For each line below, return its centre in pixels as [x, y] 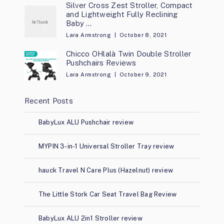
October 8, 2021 [143, 35]
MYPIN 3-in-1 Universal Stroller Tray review [106, 146]
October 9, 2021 [143, 75]
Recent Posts [48, 101]
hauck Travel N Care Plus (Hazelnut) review [106, 170]
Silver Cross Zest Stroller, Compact [129, 5]
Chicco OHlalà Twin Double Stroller [129, 54]
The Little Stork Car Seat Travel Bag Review [107, 194]
